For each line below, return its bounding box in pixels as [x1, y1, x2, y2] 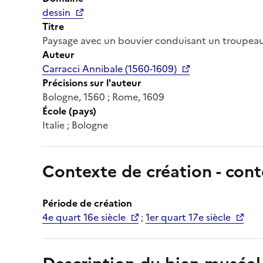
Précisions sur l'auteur [42, 75, 141, 90]
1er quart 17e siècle [146, 210, 231, 224]
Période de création [42, 195, 132, 210]
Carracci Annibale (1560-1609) [42, 61, 177, 76]
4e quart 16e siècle [42, 210, 126, 224]
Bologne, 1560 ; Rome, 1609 [42, 89, 164, 104]
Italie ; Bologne [42, 117, 108, 132]
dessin [42, 5, 70, 19]
